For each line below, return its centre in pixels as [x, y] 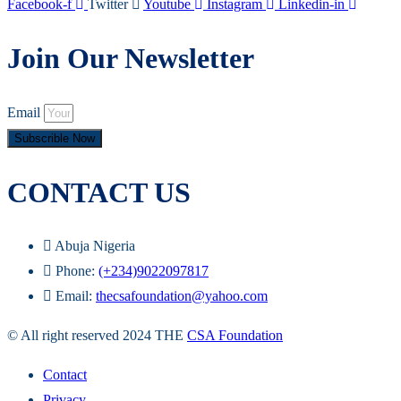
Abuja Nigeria [95, 246]
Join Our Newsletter [131, 59]
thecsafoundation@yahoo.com [182, 296]
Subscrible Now [55, 138]
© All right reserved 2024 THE [97, 336]
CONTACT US [99, 192]
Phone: [77, 271]
